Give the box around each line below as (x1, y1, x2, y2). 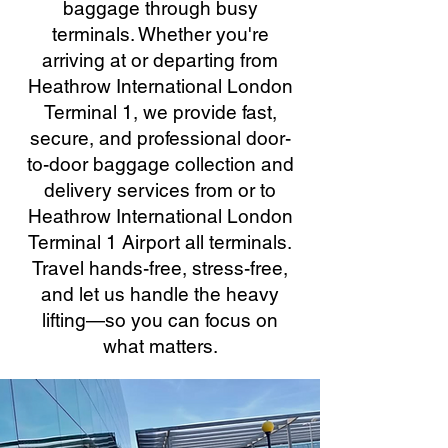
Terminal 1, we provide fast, (43, 101, 277, 123)
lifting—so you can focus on (42, 309, 278, 331)
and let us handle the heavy (41, 283, 279, 305)
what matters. (102, 335, 218, 357)
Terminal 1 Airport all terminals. (28, 231, 292, 253)
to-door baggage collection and (26, 153, 294, 175)
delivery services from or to (44, 179, 276, 201)
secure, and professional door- (29, 127, 291, 149)
